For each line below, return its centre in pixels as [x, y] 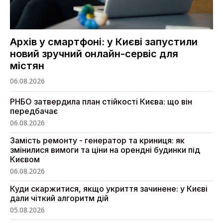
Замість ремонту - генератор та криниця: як [97, 141]
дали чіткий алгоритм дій [59, 198]
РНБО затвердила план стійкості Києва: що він [101, 102]
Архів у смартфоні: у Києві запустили [104, 42]
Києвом [25, 160]
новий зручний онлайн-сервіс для [94, 54]
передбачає [34, 111]
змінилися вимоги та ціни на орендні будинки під [105, 150]
